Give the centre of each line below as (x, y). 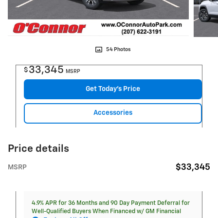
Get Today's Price (113, 89)
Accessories (113, 113)
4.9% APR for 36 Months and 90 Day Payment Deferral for (111, 203)
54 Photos (118, 49)
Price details (38, 149)
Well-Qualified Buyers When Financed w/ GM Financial (106, 211)
